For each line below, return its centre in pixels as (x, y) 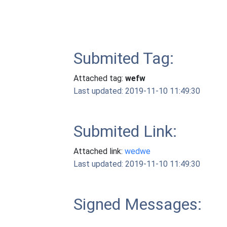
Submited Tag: (124, 58)
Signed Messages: (138, 204)
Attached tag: (100, 78)
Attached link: (99, 151)
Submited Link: (125, 131)
